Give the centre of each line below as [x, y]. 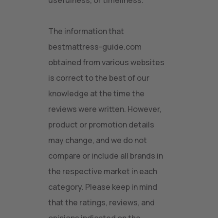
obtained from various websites [106, 62]
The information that [86, 31]
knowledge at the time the [96, 93]
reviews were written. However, [105, 109]
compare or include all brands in [106, 156]
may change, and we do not [98, 140]
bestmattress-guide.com [95, 47]
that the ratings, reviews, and [101, 202]
